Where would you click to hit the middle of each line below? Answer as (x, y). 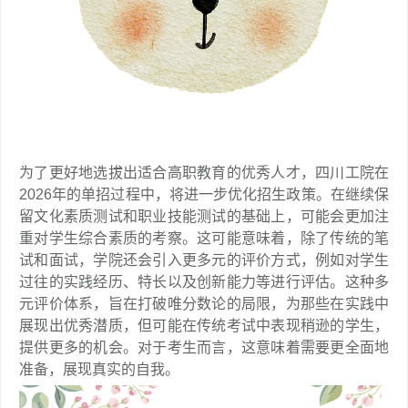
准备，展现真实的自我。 (99, 369)
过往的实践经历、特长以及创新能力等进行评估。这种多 (204, 281)
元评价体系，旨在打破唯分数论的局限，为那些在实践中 (204, 303)
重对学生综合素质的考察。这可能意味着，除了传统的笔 (204, 238)
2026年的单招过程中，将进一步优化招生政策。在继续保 (204, 194)
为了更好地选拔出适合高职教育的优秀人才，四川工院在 (204, 172)
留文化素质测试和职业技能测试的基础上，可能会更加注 (204, 216)
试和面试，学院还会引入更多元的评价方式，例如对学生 (204, 260)
